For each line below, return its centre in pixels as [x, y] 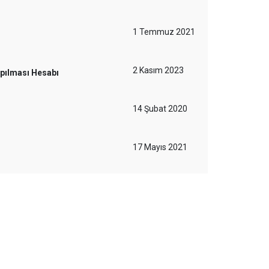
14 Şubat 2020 [160, 109]
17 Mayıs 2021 [160, 147]
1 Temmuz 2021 [164, 32]
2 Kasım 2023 [158, 70]
